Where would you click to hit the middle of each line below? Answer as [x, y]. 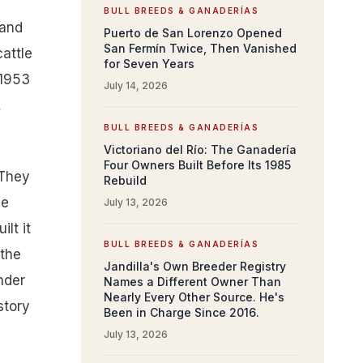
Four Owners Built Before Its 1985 [197, 165]
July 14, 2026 [136, 85]
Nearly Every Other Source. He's [194, 297]
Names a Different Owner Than [192, 282]
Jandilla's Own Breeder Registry [195, 266]
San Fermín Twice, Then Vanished [200, 48]
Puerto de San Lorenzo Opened [193, 33]
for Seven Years [149, 64]
